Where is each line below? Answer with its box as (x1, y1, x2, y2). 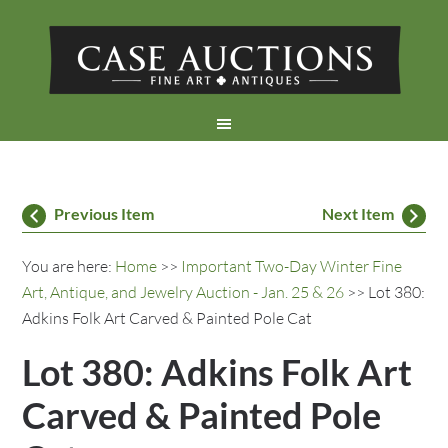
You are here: (22, 256, 116, 276)
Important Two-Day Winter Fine (181, 256, 403, 276)
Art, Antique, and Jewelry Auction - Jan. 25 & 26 (22, 282, 345, 302)
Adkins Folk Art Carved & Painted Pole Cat (22, 308, 313, 328)
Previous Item (54, 204, 155, 223)
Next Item (321, 204, 394, 223)
